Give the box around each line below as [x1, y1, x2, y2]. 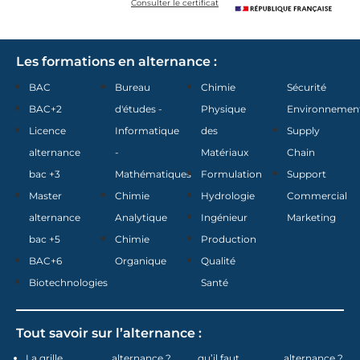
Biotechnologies [29, 276, 108, 289]
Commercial [287, 190, 347, 202]
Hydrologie [201, 190, 255, 202]
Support [287, 168, 326, 181]
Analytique [115, 211, 167, 224]
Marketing [287, 211, 336, 224]
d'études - [115, 103, 162, 116]
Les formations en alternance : [16, 54, 220, 70]
